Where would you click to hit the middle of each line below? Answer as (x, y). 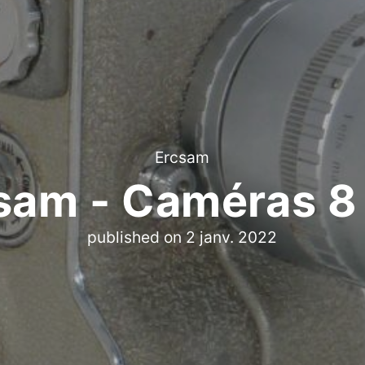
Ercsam (182, 157)
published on (137, 237)
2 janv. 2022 (232, 237)
